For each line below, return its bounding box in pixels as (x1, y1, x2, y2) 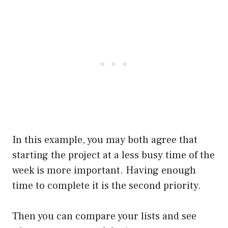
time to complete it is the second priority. (12, 179, 201, 192)
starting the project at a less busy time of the (12, 148, 215, 162)
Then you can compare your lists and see (12, 209, 196, 223)
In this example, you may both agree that (12, 133, 197, 147)
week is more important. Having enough (12, 163, 196, 177)
